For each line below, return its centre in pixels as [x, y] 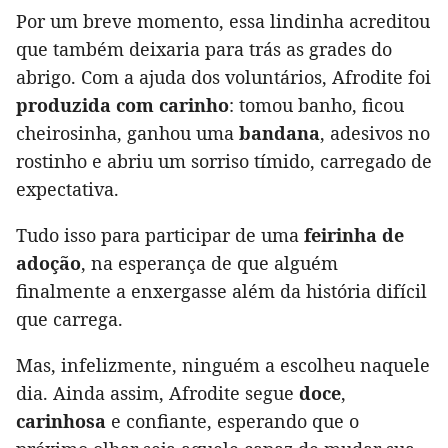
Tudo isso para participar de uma [160, 235]
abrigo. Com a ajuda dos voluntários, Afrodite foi [223, 77]
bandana [279, 133]
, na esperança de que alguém [209, 263]
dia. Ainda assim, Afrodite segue [157, 393]
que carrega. [69, 319]
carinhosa [61, 421]
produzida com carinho [122, 105]
